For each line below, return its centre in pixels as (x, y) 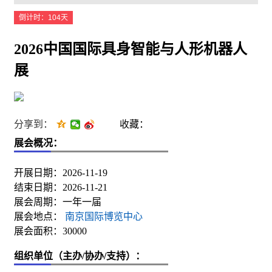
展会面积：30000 (50, 231)
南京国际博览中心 (103, 216)
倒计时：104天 (43, 18)
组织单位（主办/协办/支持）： (80, 256)
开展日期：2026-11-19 (61, 172)
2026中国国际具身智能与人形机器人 (131, 49)
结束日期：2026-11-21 (61, 187)
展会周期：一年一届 (58, 202)
